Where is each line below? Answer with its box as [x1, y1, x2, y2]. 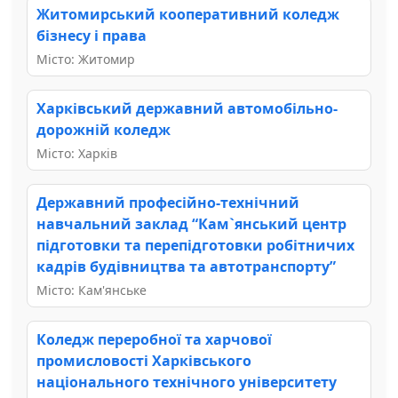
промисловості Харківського [36, 350, 251, 370]
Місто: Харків [36, 144, 117, 162]
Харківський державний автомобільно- [36, 98, 338, 118]
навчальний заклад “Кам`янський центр [36, 213, 346, 234]
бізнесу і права [36, 25, 147, 45]
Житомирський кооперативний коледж [36, 4, 339, 24]
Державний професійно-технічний [36, 192, 299, 212]
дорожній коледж [36, 119, 171, 139]
